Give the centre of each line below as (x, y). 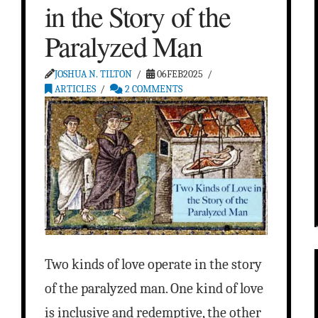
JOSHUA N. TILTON (93, 75)
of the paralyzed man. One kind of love (154, 289)
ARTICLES (74, 89)
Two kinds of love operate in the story (153, 265)
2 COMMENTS (153, 89)
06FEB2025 (179, 75)
